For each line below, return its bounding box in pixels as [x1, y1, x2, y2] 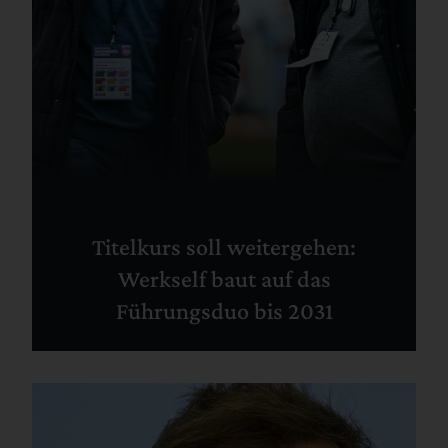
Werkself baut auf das [117, 264, 331, 292]
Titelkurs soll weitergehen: [92, 232, 356, 260]
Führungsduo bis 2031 [115, 296, 333, 324]
